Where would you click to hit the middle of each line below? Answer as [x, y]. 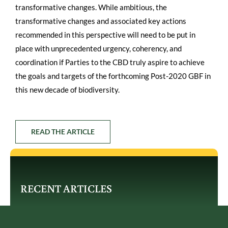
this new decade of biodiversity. [67, 90]
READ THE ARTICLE [63, 132]
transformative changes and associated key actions [101, 21]
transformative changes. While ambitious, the [91, 7]
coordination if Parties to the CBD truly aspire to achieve [110, 62]
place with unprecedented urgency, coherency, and [98, 48]
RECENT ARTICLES [66, 189]
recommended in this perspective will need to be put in [105, 35]
